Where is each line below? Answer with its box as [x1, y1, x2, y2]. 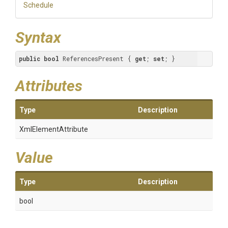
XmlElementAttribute [19, 125, 88, 133]
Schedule [23, 1, 53, 9]
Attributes [15, 77, 82, 95]
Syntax [15, 28, 61, 46]
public [19, 54, 40, 63]
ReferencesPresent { [59, 54, 135, 63]
